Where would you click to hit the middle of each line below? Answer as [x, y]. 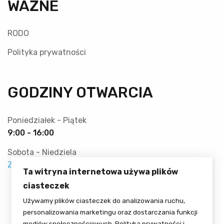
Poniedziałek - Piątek [47, 120]
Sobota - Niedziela [42, 152]
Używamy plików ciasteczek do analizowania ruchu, [104, 200]
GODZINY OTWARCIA [80, 92]
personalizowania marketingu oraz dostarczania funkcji [110, 212]
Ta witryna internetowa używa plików [101, 172]
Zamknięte [27, 164]
